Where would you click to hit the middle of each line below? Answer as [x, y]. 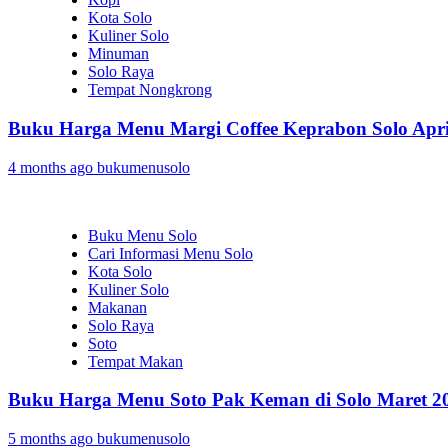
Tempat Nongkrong [150, 90]
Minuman [118, 54]
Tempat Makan [135, 361]
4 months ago [52, 167]
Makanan [117, 307]
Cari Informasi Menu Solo [170, 253]
